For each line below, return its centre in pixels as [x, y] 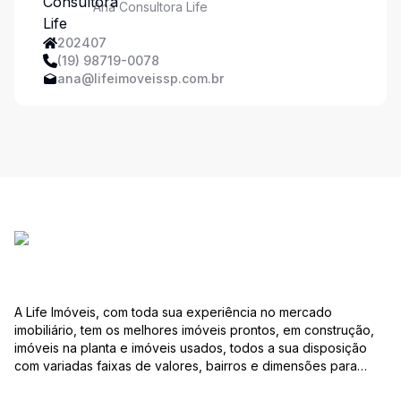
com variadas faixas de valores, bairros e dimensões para [186, 366]
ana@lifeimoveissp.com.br [141, 78]
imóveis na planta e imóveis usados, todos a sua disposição [191, 348]
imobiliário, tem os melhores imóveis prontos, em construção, [194, 330]
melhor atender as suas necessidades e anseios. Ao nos [181, 384]
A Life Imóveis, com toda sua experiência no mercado [173, 312]
